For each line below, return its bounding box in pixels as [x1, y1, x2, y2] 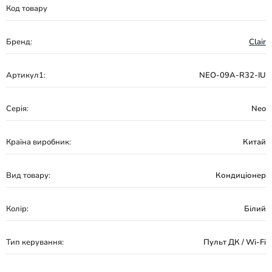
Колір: [6, 203, 29, 214]
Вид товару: [6, 170, 50, 181]
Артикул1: [6, 70, 46, 81]
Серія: [6, 103, 29, 114]
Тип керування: [6, 237, 64, 248]
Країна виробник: [6, 137, 71, 148]
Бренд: [6, 36, 32, 47]
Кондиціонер [216, 170, 266, 181]
